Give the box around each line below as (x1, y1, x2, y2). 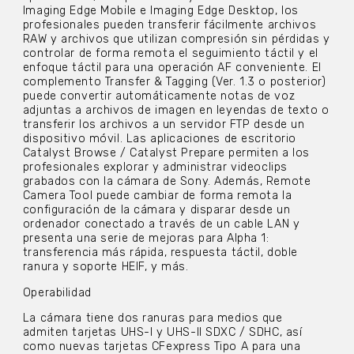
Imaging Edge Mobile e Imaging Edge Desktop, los (22, 4, 299, 18)
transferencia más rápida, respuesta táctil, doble (22, 246, 299, 260)
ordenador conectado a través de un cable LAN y (22, 217, 300, 232)
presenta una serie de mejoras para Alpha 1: (22, 232, 269, 246)
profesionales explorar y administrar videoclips (22, 160, 288, 175)
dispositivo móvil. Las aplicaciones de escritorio (22, 132, 297, 146)
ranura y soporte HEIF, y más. (22, 260, 189, 274)
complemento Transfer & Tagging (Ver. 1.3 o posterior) (22, 75, 326, 89)
